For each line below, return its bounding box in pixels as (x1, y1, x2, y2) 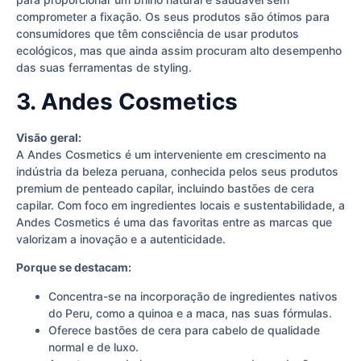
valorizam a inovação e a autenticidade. (16, 231, 226, 246)
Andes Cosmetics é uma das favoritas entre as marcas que (16, 214, 332, 229)
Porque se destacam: (16, 260, 131, 275)
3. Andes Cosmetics (16, 87, 238, 115)
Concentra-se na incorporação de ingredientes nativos (48, 288, 338, 303)
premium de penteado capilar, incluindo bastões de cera (16, 180, 314, 195)
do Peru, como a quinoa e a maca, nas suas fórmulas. (48, 305, 332, 320)
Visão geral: (16, 130, 81, 144)
